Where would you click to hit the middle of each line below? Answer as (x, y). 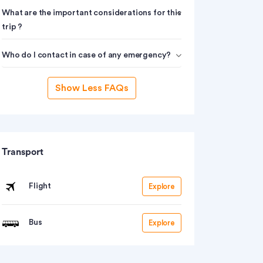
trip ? (12, 27)
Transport (23, 152)
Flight (40, 186)
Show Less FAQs (92, 88)
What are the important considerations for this (92, 13)
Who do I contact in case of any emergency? (87, 55)
